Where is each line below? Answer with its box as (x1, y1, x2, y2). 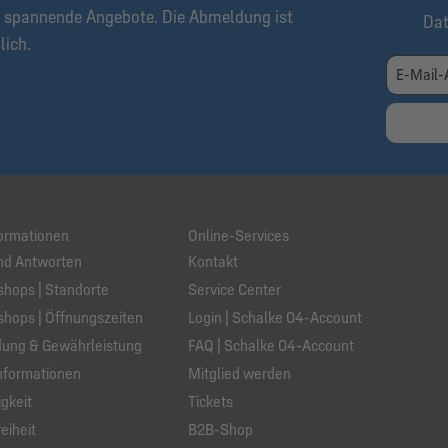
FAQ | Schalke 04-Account (188, 336, 354, 356)
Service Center (188, 280, 281, 300)
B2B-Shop (188, 420, 253, 440)
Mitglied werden (188, 364, 291, 384)
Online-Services (188, 226, 289, 246)
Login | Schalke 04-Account (188, 308, 362, 328)
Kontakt (188, 252, 238, 272)
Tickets (188, 392, 233, 412)
